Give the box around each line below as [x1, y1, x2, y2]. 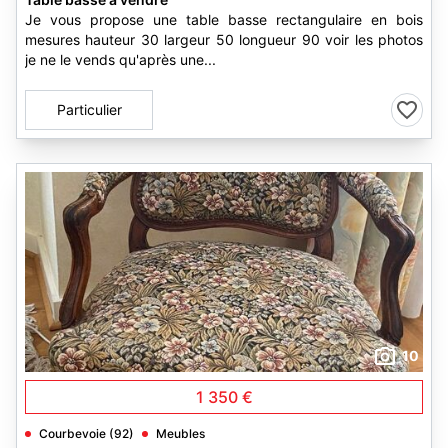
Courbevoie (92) [39, 426, 134, 441]
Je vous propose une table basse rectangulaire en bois [25, 11, 423, 28]
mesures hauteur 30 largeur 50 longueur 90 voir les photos [25, 31, 423, 48]
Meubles [156, 426, 205, 441]
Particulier [56, 101, 122, 118]
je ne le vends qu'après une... [25, 51, 216, 68]
